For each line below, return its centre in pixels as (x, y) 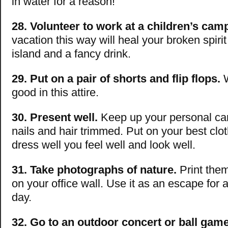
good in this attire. (55, 93)
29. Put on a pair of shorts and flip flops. (116, 79)
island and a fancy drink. (71, 54)
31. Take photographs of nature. (94, 170)
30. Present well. (55, 118)
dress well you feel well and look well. (104, 145)
